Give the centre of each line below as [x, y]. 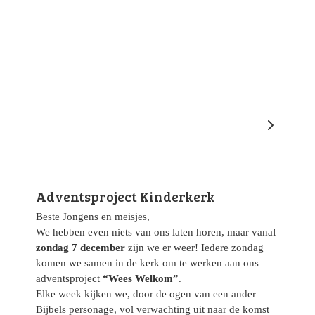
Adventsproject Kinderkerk [126, 197]
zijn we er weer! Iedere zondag [194, 247]
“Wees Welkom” [141, 278]
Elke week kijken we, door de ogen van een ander [146, 294]
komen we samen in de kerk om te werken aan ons [147, 263]
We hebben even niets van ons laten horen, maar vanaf [156, 232]
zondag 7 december [81, 247]
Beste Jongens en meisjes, [93, 217]
